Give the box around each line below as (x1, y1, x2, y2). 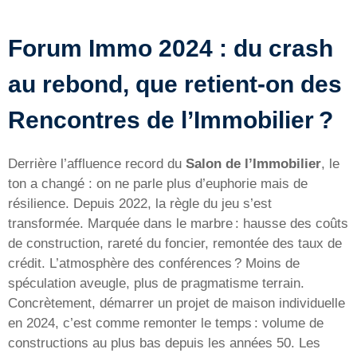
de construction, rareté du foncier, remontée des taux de (8, 236, 342, 252)
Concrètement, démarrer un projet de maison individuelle (8, 296, 345, 312)
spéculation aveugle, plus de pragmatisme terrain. (8, 276, 304, 292)
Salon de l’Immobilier (186, 156, 321, 172)
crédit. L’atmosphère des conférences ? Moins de (8, 256, 300, 272)
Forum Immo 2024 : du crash (8, 35, 333, 62)
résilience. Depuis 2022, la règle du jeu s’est (8, 196, 272, 212)
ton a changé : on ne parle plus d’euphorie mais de (8, 176, 308, 192)
